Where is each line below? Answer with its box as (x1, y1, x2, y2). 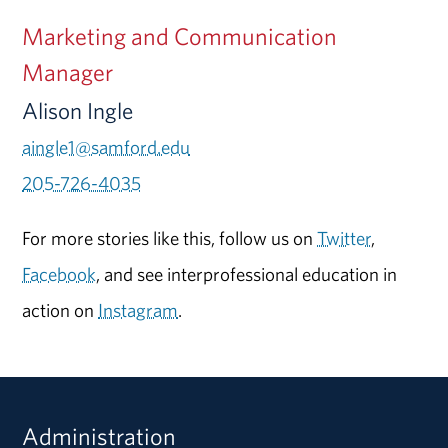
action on (22, 297, 99, 322)
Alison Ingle (22, 95, 134, 125)
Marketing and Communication (22, 20, 338, 51)
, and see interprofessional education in (96, 261, 398, 286)
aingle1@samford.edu (22, 134, 191, 159)
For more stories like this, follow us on (22, 225, 318, 250)
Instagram (98, 297, 179, 322)
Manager (22, 56, 114, 87)
